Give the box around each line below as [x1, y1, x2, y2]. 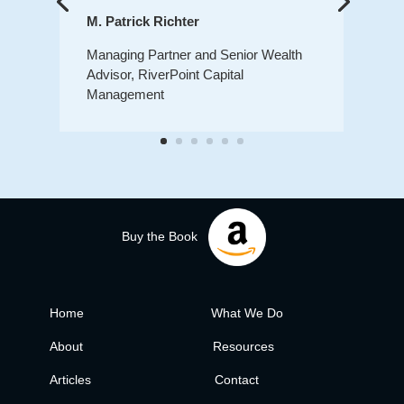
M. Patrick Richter [87, 14, 200, 30]
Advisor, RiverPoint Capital [87, 67, 244, 83]
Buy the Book [122, 228, 202, 243]
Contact [215, 372, 260, 388]
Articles [49, 372, 91, 388]
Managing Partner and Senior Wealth [87, 47, 303, 63]
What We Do [211, 306, 284, 321]
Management [87, 87, 165, 103]
